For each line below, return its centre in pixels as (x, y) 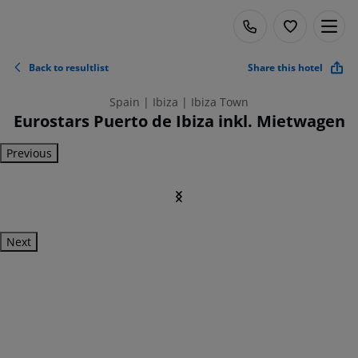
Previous (29, 153)
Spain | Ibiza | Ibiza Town (179, 102)
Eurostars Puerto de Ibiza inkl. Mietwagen (179, 121)
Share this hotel (285, 67)
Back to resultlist (69, 67)
